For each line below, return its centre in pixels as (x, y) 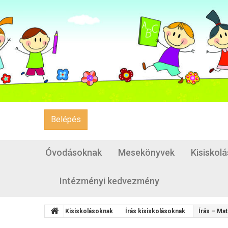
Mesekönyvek (146, 152)
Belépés (66, 119)
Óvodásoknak (74, 152)
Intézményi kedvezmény (109, 181)
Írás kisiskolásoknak (155, 211)
